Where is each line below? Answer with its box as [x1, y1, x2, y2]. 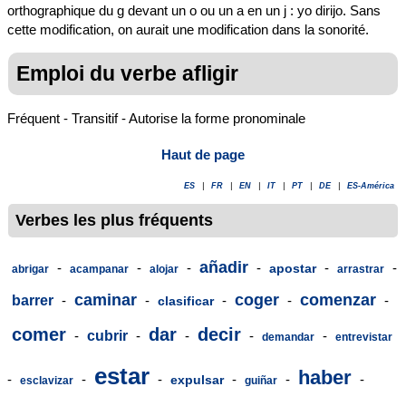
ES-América [347, 181, 394, 191]
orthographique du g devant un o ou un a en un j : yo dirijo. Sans [7, 2, 381, 18]
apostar [269, 261, 316, 276]
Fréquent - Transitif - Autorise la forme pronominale [7, 110, 305, 126]
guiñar [245, 374, 277, 388]
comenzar [300, 291, 376, 310]
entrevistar [335, 331, 392, 344]
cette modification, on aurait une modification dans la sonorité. [7, 21, 369, 37]
